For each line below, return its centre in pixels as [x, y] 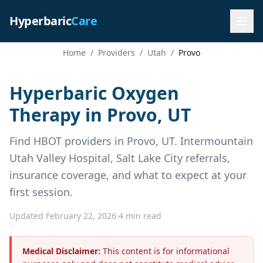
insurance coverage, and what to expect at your [128, 175]
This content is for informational [165, 251]
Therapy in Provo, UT [100, 115]
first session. [41, 192]
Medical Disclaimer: [61, 251]
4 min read [140, 216]
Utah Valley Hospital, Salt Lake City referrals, [120, 158]
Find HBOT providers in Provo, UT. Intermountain [131, 141]
